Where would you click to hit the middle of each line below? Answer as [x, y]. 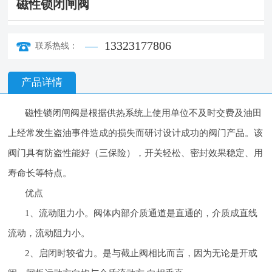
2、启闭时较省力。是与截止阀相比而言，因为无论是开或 [141, 253]
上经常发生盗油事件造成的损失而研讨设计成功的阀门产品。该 [136, 132]
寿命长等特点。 [40, 172]
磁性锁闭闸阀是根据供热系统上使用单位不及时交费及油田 [144, 112]
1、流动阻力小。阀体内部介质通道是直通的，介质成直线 [141, 212]
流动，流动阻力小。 [49, 233]
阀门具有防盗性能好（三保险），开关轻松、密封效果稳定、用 [136, 152]
